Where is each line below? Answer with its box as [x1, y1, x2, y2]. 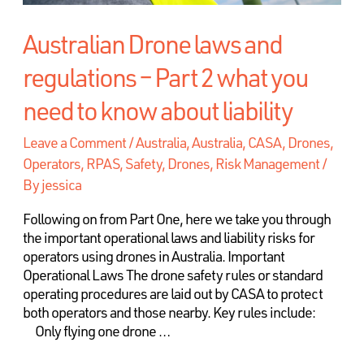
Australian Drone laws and [22, 26, 282, 61]
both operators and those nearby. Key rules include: [22, 302, 335, 323]
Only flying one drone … [22, 321, 170, 341]
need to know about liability [22, 93, 292, 128]
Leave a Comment [22, 132, 126, 153]
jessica [41, 175, 81, 195]
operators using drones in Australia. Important [22, 246, 284, 266]
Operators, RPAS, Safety [22, 154, 162, 174]
